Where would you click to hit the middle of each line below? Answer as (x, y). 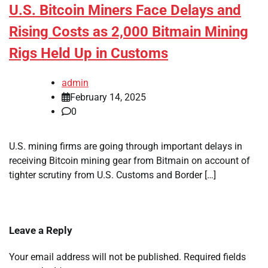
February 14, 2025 (108, 98)
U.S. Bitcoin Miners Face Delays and (125, 10)
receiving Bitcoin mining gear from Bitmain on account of (130, 161)
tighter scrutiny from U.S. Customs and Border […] (112, 175)
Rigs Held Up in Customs (89, 54)
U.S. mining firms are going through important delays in (126, 147)
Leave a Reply (41, 231)
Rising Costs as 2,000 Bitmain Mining (129, 32)
